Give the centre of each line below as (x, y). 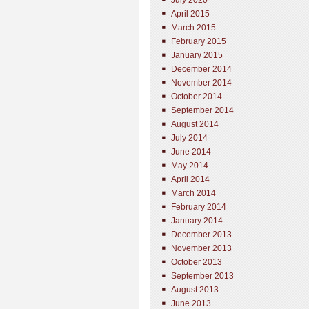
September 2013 (202, 276)
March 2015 (193, 28)
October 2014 (197, 97)
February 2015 (199, 41)
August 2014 (195, 124)
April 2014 (190, 179)
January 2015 (197, 55)
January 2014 (197, 221)
